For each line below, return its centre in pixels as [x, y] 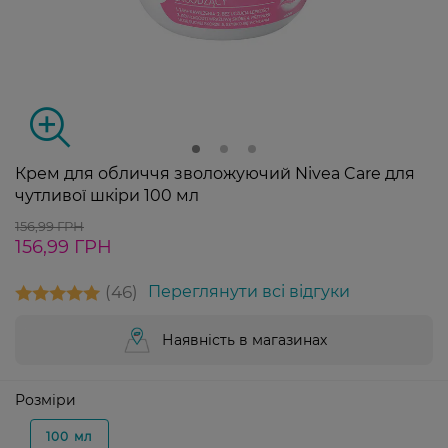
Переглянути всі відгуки [249, 292]
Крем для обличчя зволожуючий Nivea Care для [215, 174]
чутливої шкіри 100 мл [107, 196]
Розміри [45, 400]
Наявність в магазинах [244, 340]
